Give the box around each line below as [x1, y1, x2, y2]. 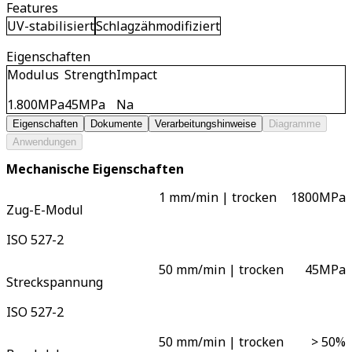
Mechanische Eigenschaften [6, 160, 184, 178]
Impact [116, 66, 157, 83]
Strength [64, 66, 116, 83]
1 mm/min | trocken [159, 188, 277, 206]
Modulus [7, 66, 59, 83]
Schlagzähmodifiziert [96, 17, 220, 35]
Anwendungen [13, 136, 76, 148]
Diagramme [269, 118, 321, 130]
